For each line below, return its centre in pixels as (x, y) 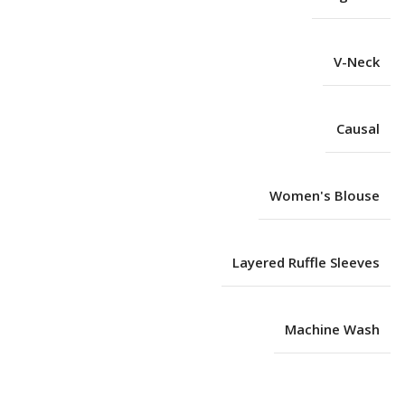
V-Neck (356, 61)
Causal (358, 128)
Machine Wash (332, 329)
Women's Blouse (324, 195)
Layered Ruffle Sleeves (306, 262)
